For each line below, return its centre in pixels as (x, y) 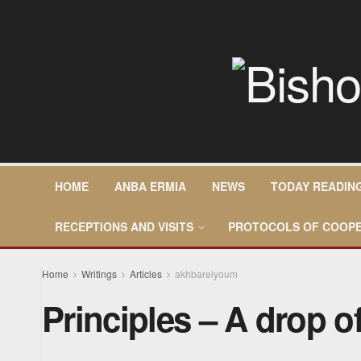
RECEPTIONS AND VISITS (124, 226)
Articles (146, 274)
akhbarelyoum (206, 274)
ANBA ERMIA (150, 186)
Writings (99, 274)
